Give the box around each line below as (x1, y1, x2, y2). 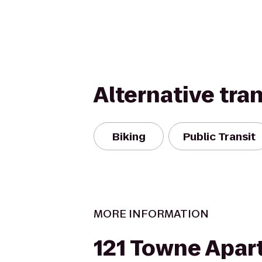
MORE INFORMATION (94, 206, 209, 221)
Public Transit (183, 129, 256, 144)
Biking (112, 129, 146, 144)
